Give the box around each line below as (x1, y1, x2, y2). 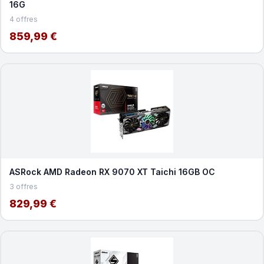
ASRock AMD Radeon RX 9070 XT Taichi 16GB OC (9, 166, 215, 177)
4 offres (9, 14, 38, 24)
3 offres (9, 181, 38, 191)
